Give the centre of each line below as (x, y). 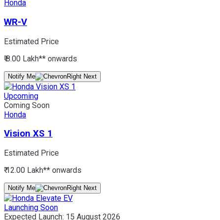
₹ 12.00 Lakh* (25, 170)
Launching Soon (31, 208)
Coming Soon (27, 105)
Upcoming (21, 96)
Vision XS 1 (28, 134)
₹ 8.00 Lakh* (23, 58)
